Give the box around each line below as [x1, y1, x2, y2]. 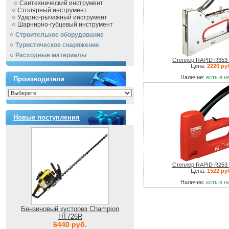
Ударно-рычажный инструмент [17, 14, 107, 21]
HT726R [58, 213, 82, 220]
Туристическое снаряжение [15, 41, 99, 49]
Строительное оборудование [15, 31, 104, 38]
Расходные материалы [15, 52, 86, 59]
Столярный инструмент [17, 7, 87, 14]
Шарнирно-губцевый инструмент [17, 21, 113, 28]
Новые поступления [13, 113, 80, 121]
